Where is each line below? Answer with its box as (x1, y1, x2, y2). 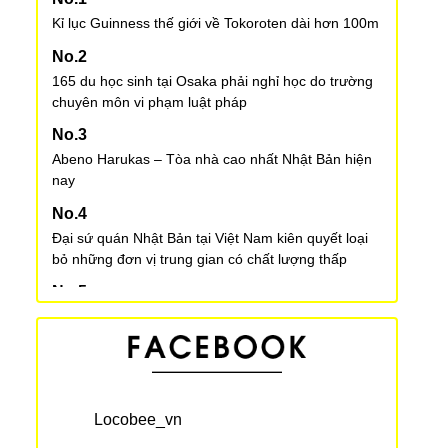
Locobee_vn (94, 411, 182, 429)
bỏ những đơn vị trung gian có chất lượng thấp (52, 250, 347, 267)
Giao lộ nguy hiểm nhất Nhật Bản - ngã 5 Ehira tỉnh (52, 366, 375, 383)
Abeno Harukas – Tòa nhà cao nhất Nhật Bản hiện (52, 151, 372, 168)
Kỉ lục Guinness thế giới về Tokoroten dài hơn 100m (52, 15, 379, 32)
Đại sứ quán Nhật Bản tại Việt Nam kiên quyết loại (52, 229, 368, 246)
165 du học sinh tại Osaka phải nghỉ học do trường (52, 72, 373, 89)
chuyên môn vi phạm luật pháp (52, 93, 247, 110)
